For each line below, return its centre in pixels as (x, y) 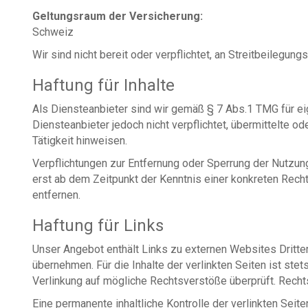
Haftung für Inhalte (103, 85)
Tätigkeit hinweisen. (80, 141)
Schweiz (53, 32)
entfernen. (56, 195)
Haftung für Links (98, 225)
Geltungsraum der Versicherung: (118, 16)
